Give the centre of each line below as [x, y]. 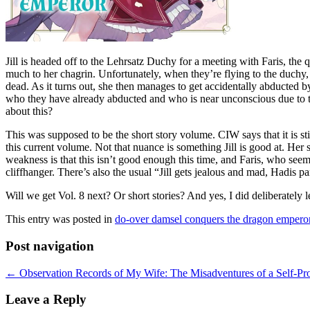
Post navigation [50, 246]
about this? [29, 111]
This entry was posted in [60, 219]
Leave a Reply [46, 300]
